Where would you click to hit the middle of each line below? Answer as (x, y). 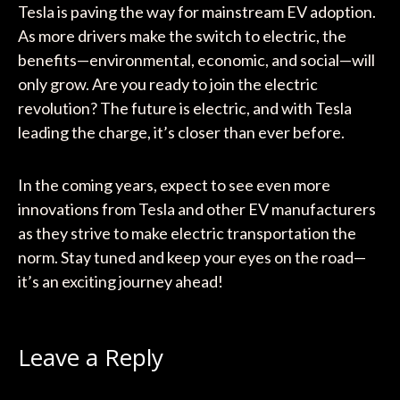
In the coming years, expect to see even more (174, 185)
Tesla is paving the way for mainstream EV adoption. (196, 12)
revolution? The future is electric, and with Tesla (184, 108)
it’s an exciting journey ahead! (120, 282)
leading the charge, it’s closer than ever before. (181, 133)
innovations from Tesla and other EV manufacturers (196, 209)
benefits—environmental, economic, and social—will (196, 60)
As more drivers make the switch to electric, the (182, 36)
